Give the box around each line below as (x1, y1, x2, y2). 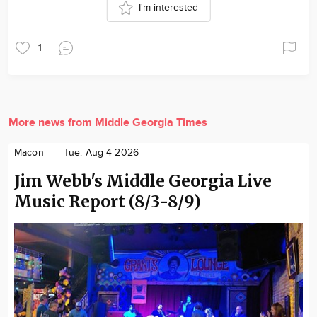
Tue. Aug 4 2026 (63, 146, 139, 158)
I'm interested (138, 1, 199, 13)
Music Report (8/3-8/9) (14, 190, 201, 212)
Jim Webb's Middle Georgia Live (14, 170, 272, 191)
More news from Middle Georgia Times (8, 115, 207, 129)
